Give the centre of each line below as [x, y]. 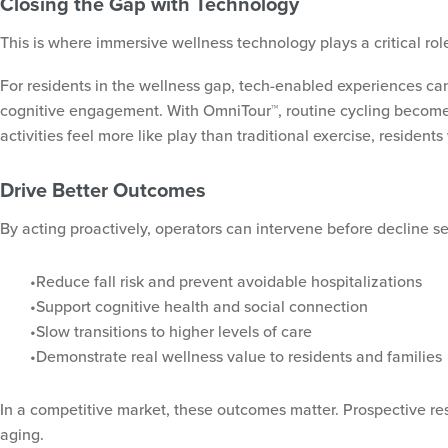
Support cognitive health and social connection [204, 305]
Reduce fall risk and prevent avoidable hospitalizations [231, 280]
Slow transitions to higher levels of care [176, 330]
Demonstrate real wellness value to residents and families [241, 355]
